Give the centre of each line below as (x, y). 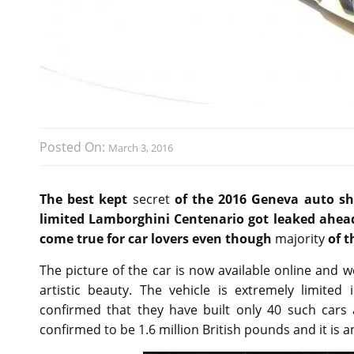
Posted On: (74, 147)
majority (300, 239)
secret (151, 200)
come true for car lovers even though (157, 239)
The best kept (86, 200)
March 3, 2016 (141, 148)
